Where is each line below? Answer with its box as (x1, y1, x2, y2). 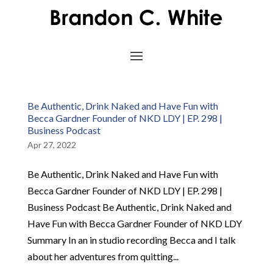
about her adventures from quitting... (27, 250, 179, 262)
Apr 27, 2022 (27, 140, 76, 150)
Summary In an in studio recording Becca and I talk (27, 234, 236, 246)
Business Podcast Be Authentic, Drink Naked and (27, 201, 232, 213)
